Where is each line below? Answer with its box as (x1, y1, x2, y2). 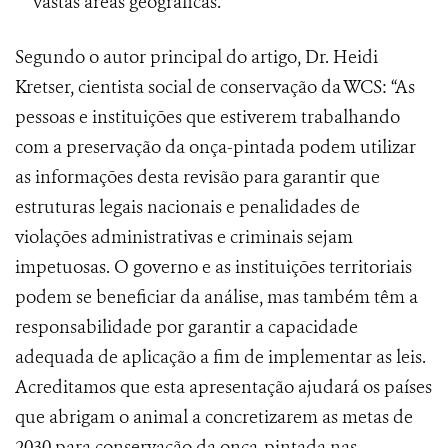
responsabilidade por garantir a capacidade (15, 315, 358, 340)
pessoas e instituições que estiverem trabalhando (15, 105, 400, 130)
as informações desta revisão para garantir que (15, 165, 380, 190)
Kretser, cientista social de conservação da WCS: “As (15, 75, 415, 100)
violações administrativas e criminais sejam (15, 225, 353, 250)
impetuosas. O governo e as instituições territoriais (15, 255, 412, 280)
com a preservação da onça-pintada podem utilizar (15, 135, 416, 160)
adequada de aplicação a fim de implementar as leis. (15, 345, 426, 370)
